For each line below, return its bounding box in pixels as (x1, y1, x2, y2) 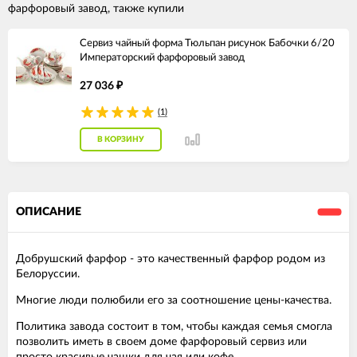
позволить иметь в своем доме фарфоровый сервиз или (16, 335, 307, 347)
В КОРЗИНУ (97, 135, 144, 144)
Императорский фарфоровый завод (80, 52, 245, 63)
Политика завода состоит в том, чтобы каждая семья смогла (16, 320, 332, 332)
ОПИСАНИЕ (16, 206, 81, 218)
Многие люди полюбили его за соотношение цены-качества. (16, 294, 331, 306)
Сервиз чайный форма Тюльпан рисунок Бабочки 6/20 (80, 37, 335, 49)
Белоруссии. (16, 268, 80, 280)
